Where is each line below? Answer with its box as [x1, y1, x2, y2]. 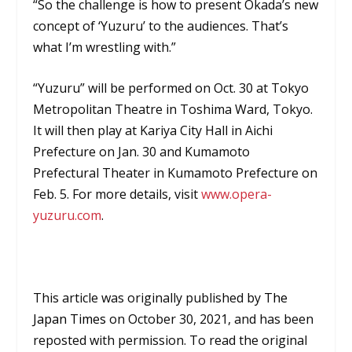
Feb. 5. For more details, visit [33, 185, 202, 203]
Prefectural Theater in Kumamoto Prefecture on [33, 164, 318, 182]
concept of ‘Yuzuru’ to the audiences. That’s [33, 16, 289, 35]
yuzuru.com [33, 207, 102, 225]
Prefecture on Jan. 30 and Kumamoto [33, 143, 251, 161]
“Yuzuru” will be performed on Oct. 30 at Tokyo [33, 79, 310, 97]
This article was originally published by [33, 289, 265, 307]
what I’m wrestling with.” [33, 38, 177, 56]
